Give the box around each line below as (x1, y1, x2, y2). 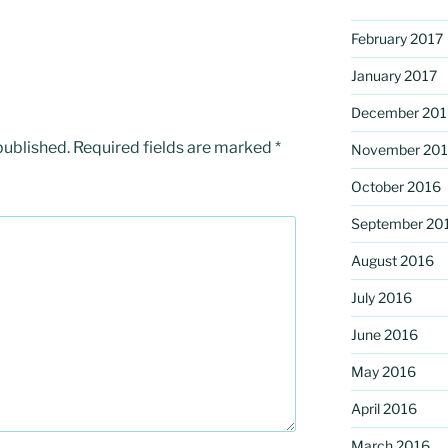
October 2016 (350, 177, 441, 195)
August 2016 (350, 251, 434, 269)
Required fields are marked (73, 137, 275, 157)
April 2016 (350, 399, 417, 417)
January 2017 (350, 66, 437, 84)
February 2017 (350, 29, 443, 47)
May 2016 (350, 362, 416, 380)
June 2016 (350, 325, 418, 343)
